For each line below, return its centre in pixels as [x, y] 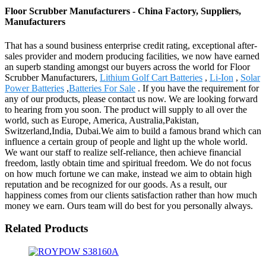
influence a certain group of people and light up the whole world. [126, 141]
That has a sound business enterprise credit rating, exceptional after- [131, 45]
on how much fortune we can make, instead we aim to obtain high [128, 173]
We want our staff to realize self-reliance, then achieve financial [123, 152]
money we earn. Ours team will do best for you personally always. [129, 205]
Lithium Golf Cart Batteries [151, 77]
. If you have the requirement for [197, 88]
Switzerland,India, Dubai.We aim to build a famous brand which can [133, 131]
